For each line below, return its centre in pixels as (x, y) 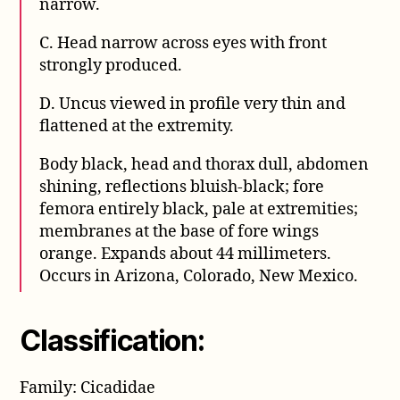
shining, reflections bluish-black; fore (182, 187)
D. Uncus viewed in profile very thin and (193, 104)
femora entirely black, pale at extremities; (199, 209)
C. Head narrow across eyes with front (183, 43)
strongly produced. (111, 65)
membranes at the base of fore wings (179, 231)
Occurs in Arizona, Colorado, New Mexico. (199, 276)
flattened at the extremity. (137, 126)
